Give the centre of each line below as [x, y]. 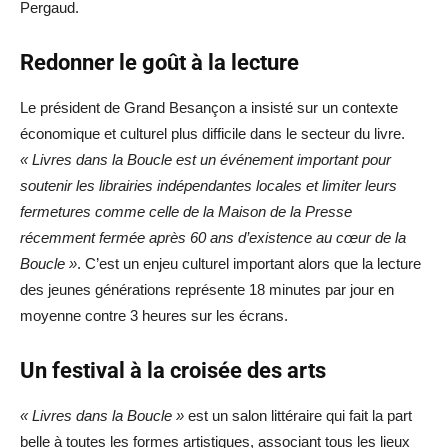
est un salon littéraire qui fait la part [298, 415]
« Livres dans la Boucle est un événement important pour [205, 159]
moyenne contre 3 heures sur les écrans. [154, 315]
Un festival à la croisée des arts [173, 370]
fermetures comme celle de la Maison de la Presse [186, 211]
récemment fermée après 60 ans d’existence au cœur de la [213, 237]
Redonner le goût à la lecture [159, 62]
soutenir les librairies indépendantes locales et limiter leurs [208, 185]
